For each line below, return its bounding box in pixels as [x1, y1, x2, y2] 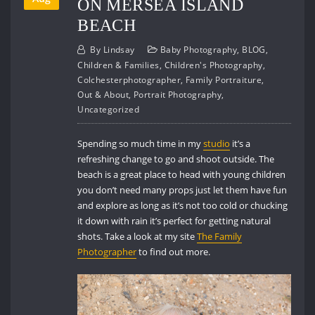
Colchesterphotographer [77, 74, 181, 86]
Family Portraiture [185, 74, 262, 86]
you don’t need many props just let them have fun [77, 184, 288, 197]
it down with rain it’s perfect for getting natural [77, 214, 271, 228]
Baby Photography [160, 44, 238, 56]
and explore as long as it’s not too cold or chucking [77, 199, 288, 212]
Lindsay [103, 44, 135, 56]
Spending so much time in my [77, 137, 204, 150]
